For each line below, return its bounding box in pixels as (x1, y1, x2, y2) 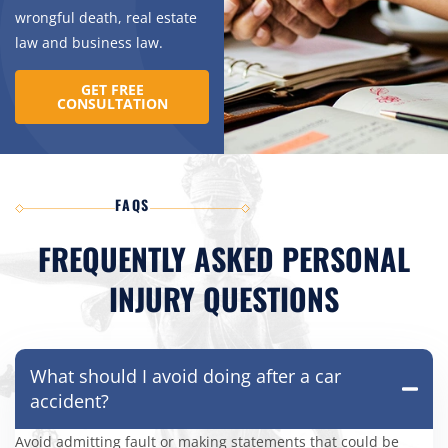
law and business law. (15, 33, 163, 53)
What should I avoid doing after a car (30, 364, 341, 389)
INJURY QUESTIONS (109, 276, 339, 322)
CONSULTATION (56, 94, 168, 114)
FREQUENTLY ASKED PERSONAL (38, 236, 410, 282)
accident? (30, 389, 109, 414)
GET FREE (80, 80, 144, 100)
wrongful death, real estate (15, 8, 197, 28)
